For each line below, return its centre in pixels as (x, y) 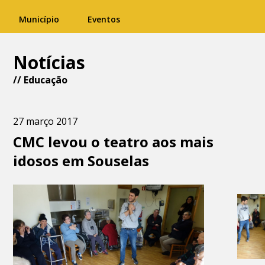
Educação (46, 80)
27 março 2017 (46, 121)
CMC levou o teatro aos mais (114, 142)
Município (39, 19)
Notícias (49, 62)
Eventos (104, 19)
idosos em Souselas (81, 161)
